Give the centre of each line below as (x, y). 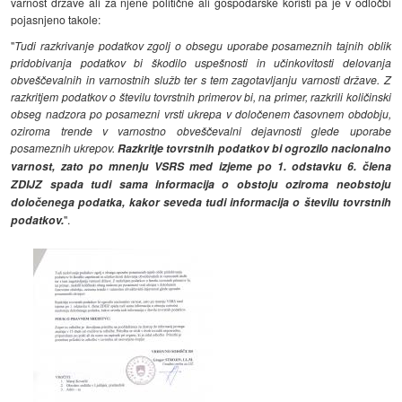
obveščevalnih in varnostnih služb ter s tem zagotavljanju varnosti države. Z (201, 80)
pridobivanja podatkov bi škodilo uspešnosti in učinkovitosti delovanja (201, 63)
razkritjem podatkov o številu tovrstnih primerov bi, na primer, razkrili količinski (201, 97)
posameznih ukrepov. (65, 148)
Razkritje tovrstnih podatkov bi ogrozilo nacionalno (254, 149)
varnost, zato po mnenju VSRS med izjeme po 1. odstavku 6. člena (201, 166)
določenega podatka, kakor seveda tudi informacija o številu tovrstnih (201, 202)
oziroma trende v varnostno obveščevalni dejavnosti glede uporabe (201, 131)
